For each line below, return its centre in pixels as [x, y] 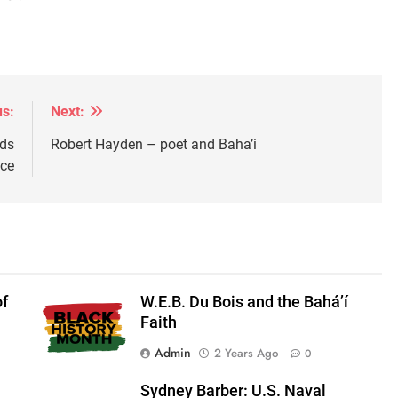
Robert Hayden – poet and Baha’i [154, 145]
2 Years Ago [246, 354]
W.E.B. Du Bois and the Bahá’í [244, 302]
